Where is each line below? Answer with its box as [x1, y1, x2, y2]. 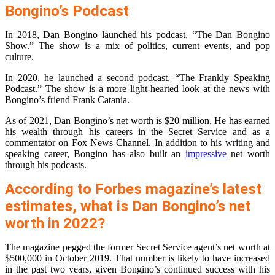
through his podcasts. [5, 160, 87, 171]
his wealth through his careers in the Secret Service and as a [5, 126, 270, 137]
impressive [185, 149, 227, 160]
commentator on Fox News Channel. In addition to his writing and [5, 137, 270, 149]
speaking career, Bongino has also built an [5, 149, 185, 160]
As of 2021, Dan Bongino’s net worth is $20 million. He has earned [5, 115, 270, 126]
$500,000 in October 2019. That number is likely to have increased [5, 253, 270, 264]
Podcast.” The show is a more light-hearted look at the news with [5, 83, 270, 95]
